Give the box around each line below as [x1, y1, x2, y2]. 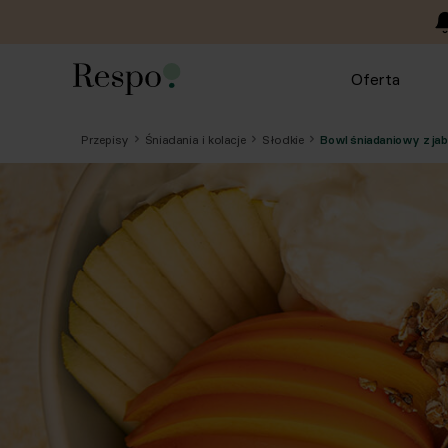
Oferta [351, 69, 400, 89]
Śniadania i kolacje [144, 131, 247, 147]
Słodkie [262, 131, 305, 147]
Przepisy [81, 131, 129, 147]
